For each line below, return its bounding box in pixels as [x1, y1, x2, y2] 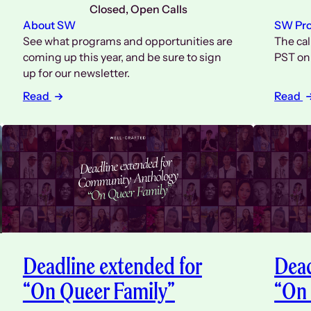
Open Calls [130, 2, 187, 16]
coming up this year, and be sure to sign [22, 50, 221, 64]
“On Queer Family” [22, 275, 175, 307]
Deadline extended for [22, 250, 202, 282]
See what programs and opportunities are [22, 34, 233, 48]
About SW [22, 18, 76, 32]
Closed [89, 2, 126, 16]
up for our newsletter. [22, 66, 130, 80]
